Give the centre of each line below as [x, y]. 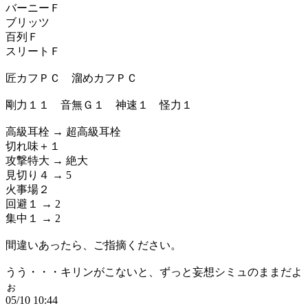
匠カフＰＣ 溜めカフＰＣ [71, 78]
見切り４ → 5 [38, 175]
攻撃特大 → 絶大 [47, 161]
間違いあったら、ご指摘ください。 [93, 245]
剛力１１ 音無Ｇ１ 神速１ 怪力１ [99, 105]
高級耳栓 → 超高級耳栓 [63, 132]
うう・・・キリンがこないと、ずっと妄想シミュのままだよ [154, 272]
